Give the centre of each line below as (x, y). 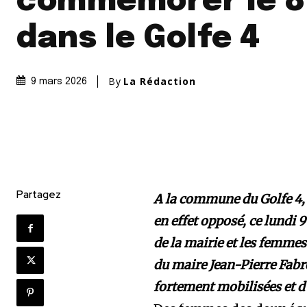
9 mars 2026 (59, 82)
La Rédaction (160, 82)
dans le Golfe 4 (138, 39)
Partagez (39, 195)
